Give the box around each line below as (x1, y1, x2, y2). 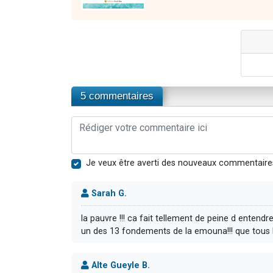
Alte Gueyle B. (89, 260, 150, 271)
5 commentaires (80, 90, 154, 102)
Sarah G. (89, 188, 127, 199)
